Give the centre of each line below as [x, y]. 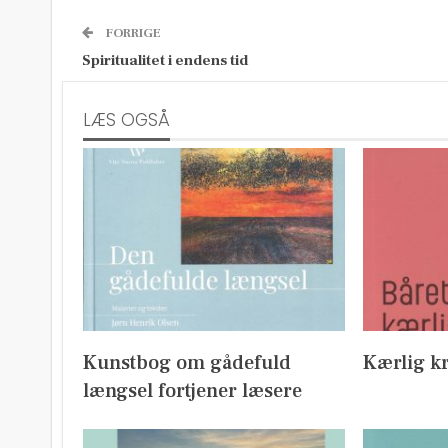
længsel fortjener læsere [192, 390]
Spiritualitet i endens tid [165, 61]
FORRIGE [132, 33]
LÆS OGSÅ [126, 120]
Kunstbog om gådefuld [187, 362]
